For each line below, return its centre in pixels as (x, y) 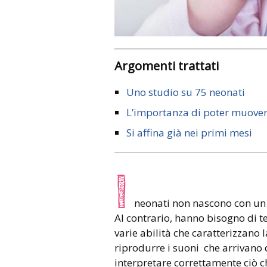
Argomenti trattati (170, 65)
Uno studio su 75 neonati (186, 92)
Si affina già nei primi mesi (189, 132)
